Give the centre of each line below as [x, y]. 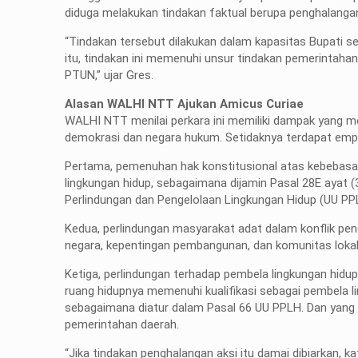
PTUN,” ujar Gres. [109, 75]
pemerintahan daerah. [122, 324]
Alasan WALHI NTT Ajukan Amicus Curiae [185, 104]
